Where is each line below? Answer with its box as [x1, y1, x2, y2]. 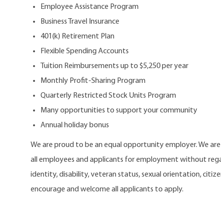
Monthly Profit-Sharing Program [40, 76, 146, 85]
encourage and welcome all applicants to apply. [31, 185, 184, 193]
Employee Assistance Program [40, 2, 139, 11]
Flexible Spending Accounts [40, 47, 129, 55]
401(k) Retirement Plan [40, 32, 114, 40]
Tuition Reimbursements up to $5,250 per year [40, 62, 188, 70]
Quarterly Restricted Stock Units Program [40, 91, 176, 100]
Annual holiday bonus [40, 121, 109, 129]
